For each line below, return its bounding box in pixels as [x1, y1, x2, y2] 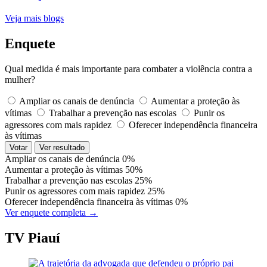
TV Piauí [5, 229, 60, 246]
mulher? [5, 74, 35, 85]
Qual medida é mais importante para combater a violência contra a [5, 63, 252, 74]
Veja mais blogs [5, 13, 64, 23]
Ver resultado [39, 142, 85, 152]
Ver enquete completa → [5, 207, 98, 218]
